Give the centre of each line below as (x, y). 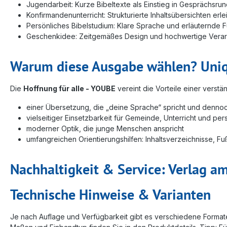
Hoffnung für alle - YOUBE (69, 88)
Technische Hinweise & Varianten (110, 194)
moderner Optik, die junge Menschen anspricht (105, 128)
